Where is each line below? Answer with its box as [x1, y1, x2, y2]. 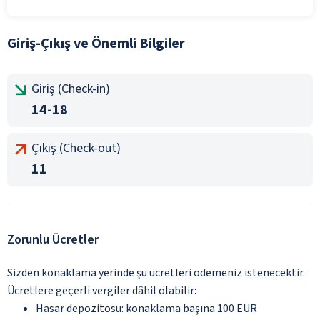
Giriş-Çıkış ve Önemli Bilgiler [7, 33, 185, 54]
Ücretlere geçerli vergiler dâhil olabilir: [7, 282, 196, 299]
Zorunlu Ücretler [7, 230, 99, 249]
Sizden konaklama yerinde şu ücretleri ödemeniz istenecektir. [7, 264, 305, 281]
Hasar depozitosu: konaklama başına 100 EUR [36, 300, 257, 316]
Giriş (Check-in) [31, 79, 110, 98]
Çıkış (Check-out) [31, 139, 121, 157]
